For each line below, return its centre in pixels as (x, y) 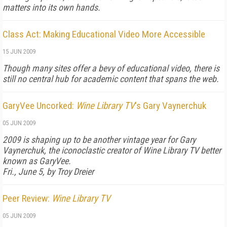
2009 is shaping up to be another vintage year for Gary (99, 140)
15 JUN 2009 (19, 51)
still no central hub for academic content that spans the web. (111, 79)
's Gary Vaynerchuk (171, 106)
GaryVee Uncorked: (39, 106)
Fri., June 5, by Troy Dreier (48, 172)
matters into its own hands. (51, 7)
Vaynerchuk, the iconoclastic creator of (73, 150)
